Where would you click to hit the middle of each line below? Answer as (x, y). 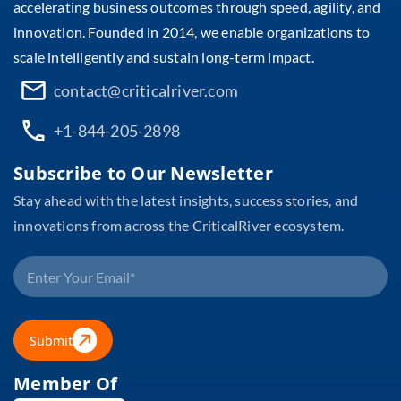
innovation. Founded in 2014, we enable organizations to (192, 32)
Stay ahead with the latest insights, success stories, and (186, 200)
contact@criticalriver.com (146, 90)
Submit (51, 340)
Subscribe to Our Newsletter (143, 174)
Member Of (66, 384)
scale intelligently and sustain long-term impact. (164, 57)
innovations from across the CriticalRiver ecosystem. (179, 226)
